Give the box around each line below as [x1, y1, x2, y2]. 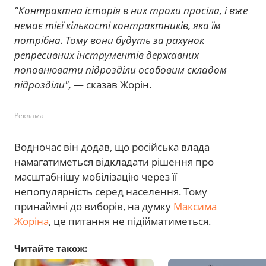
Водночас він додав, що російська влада [14, 140, 210, 154]
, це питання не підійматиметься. [49, 214, 211, 229]
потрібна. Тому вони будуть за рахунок [14, 33, 204, 47]
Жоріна [14, 214, 49, 229]
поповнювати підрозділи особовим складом [14, 63, 227, 77]
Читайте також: [14, 242, 87, 255]
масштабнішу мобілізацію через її [14, 170, 177, 184]
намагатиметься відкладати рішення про [14, 155, 214, 169]
